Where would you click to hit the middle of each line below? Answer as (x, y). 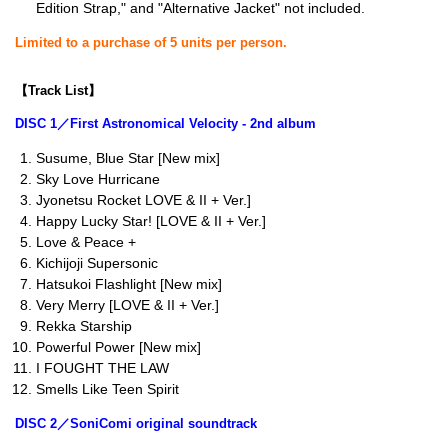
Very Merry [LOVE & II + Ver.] (127, 305)
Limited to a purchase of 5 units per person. (151, 43)
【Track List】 (58, 91)
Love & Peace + (86, 242)
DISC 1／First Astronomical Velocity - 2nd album (165, 124)
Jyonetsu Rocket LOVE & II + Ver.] (143, 200)
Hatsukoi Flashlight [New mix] (129, 284)
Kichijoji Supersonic (97, 263)
